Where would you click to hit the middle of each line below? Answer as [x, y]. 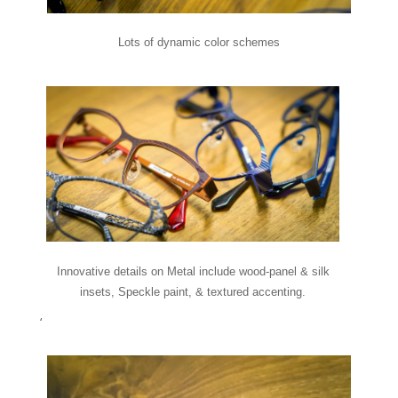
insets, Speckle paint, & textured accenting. [193, 292]
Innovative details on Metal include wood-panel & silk [193, 272]
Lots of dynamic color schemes [199, 43]
